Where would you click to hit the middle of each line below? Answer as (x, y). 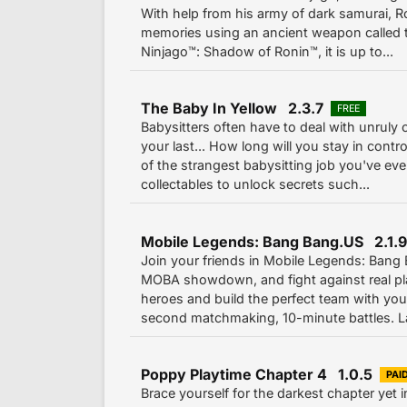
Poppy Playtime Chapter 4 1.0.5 (257, 375)
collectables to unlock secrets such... (255, 184)
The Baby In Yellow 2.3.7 (232, 109)
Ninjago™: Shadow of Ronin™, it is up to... (267, 51)
